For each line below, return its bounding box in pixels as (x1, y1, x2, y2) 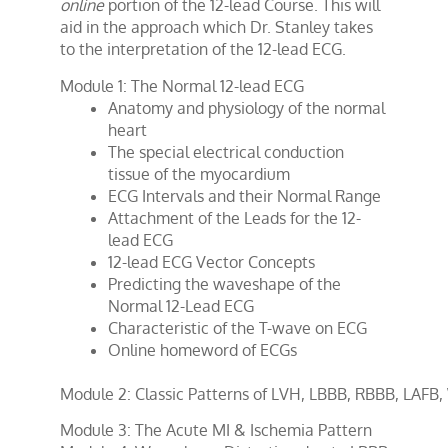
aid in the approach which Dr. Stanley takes (60, 17, 373, 38)
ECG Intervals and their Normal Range (108, 185, 381, 206)
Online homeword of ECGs (108, 339, 297, 360)
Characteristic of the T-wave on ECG (108, 317, 367, 338)
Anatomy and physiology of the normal (108, 97, 385, 118)
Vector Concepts (196, 251, 315, 272)
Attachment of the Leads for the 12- (108, 207, 361, 228)
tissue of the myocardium (108, 163, 290, 184)
